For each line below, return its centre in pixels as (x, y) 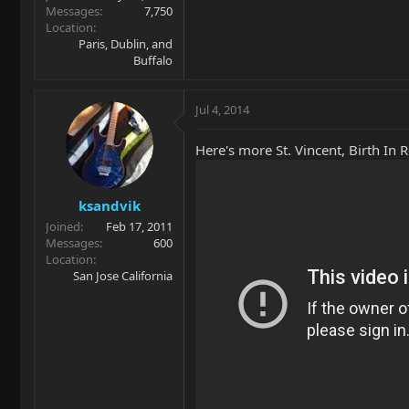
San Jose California (123, 275)
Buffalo (153, 60)
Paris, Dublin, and (126, 44)
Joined (63, 226)
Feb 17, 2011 (139, 226)
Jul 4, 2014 (222, 110)
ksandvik (109, 205)
